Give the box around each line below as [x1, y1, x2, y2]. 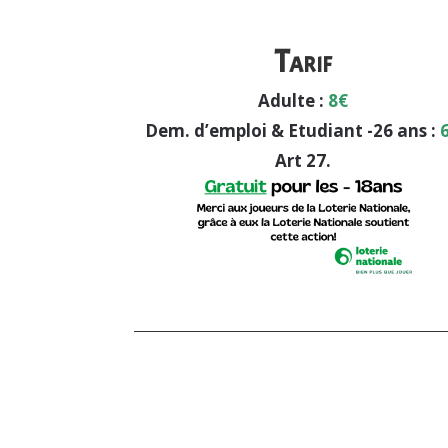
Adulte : [257, 89, 324, 113]
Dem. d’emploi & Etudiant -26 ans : [145, 119, 441, 143]
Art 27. [274, 149, 331, 173]
